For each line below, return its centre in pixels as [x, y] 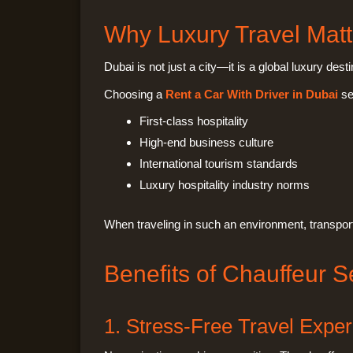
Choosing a [135, 94]
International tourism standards [219, 164]
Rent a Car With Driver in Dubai [252, 94]
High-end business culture [206, 143]
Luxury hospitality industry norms [225, 185]
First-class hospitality [194, 121]
